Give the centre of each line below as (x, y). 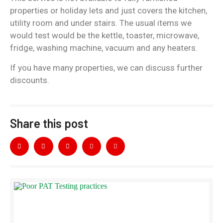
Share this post (49, 123)
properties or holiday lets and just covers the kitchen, (109, 10)
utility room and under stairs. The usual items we (101, 23)
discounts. (30, 80)
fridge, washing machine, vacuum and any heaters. (104, 48)
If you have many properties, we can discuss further (106, 68)
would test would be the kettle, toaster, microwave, (105, 35)
